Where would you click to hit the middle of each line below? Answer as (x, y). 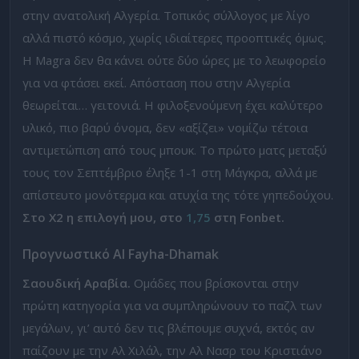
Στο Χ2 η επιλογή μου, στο (104, 217)
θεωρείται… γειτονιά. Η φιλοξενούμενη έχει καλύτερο (173, 105)
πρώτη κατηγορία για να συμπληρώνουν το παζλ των (172, 305)
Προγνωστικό (66, 254)
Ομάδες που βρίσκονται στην (216, 282)
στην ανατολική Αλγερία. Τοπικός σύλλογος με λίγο (166, 15)
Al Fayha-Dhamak (164, 254)
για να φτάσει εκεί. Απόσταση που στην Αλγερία (156, 82)
